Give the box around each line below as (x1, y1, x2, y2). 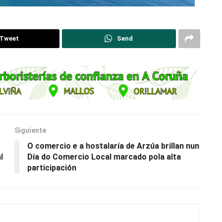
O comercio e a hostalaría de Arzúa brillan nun (27, 141, 199, 151)
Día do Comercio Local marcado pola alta (27, 152, 181, 162)
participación (27, 163, 76, 173)
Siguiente (14, 126, 46, 135)
